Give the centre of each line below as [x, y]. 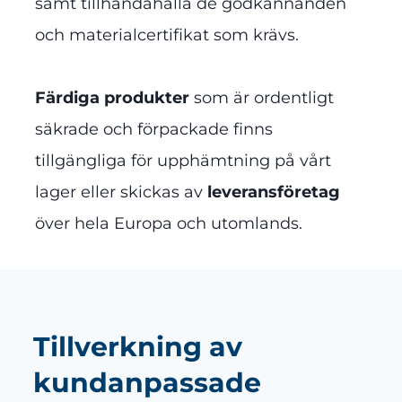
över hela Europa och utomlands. [168, 223]
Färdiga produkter [112, 97]
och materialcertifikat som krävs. [166, 35]
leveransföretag [273, 192]
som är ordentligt [261, 97]
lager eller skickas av [121, 192]
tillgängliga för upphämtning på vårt [183, 160]
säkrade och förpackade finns [153, 129]
